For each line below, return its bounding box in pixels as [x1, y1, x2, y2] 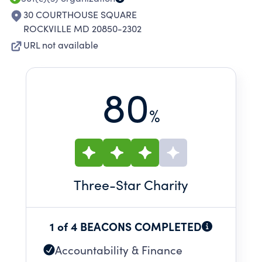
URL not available [23, 39, 98, 51]
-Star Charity [109, 175, 188, 194]
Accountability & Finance [55, 242, 182, 257]
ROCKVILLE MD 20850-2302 [23, 22, 142, 35]
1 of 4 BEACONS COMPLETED [50, 218, 202, 234]
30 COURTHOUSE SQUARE [23, 8, 137, 20]
